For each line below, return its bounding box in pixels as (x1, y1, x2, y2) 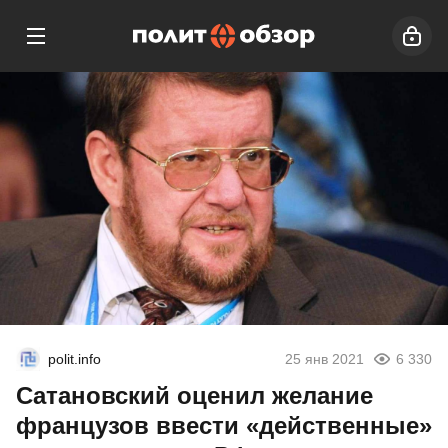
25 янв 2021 (285, 351, 364, 368)
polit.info (48, 351, 101, 368)
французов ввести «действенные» (16, 412, 432, 440)
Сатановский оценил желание (16, 382, 373, 410)
